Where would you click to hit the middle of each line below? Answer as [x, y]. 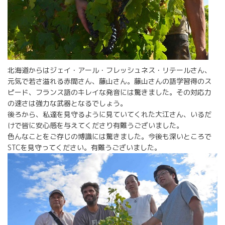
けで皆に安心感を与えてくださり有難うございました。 [95, 125]
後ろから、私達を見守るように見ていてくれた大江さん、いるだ [109, 114]
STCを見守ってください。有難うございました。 [84, 147]
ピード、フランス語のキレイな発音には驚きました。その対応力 [109, 92]
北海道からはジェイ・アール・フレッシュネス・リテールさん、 [109, 70]
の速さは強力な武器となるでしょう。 [67, 103]
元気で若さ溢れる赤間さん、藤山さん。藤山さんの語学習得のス [109, 81]
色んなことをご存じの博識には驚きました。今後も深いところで [109, 136]
